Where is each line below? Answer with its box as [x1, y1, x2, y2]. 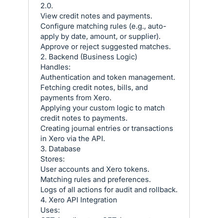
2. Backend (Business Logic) [40, 52, 137, 61]
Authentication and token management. [40, 72, 175, 82]
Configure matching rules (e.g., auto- [40, 21, 166, 31]
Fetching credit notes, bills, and [40, 82, 148, 92]
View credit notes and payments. [40, 11, 152, 20]
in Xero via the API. [40, 133, 105, 143]
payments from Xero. [40, 92, 111, 102]
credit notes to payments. [40, 113, 127, 123]
